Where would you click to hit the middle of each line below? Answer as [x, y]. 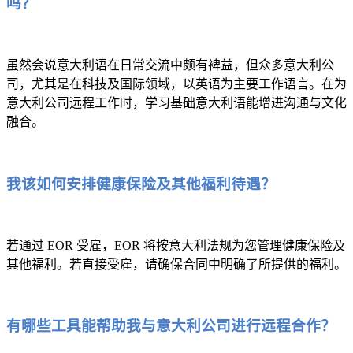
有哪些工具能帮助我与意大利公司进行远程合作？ [173, 326]
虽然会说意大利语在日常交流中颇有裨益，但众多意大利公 [170, 65]
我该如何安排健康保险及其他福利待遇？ [141, 184]
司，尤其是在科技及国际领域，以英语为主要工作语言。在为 [176, 84]
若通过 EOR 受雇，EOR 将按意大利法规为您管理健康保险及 [176, 245]
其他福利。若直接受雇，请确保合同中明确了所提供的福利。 [176, 264]
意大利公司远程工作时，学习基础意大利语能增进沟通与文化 [176, 103]
